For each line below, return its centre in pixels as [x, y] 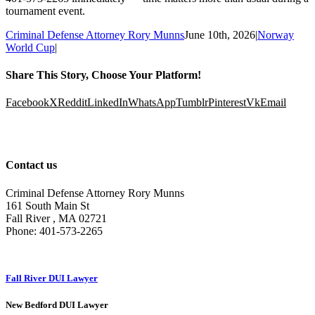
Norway [276, 34]
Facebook [27, 103]
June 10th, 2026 [220, 34]
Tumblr [192, 103]
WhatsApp [152, 103]
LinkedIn [108, 103]
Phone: [22, 231]
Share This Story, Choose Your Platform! [103, 75]
